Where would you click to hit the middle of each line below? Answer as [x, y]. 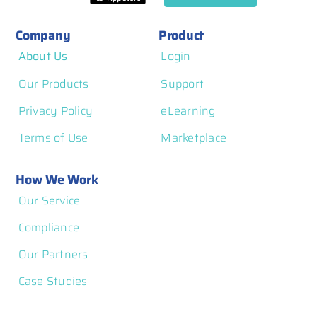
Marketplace [194, 137]
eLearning [188, 110]
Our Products [53, 83]
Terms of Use [53, 137]
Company [43, 36]
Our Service [49, 200]
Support [183, 83]
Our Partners [53, 254]
